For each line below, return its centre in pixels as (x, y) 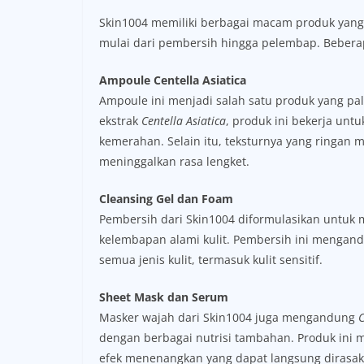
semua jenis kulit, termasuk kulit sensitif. (211, 260)
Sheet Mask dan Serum (164, 297)
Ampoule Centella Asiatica (173, 80)
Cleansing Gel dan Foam (166, 199)
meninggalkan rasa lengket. (174, 162)
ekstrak (120, 121)
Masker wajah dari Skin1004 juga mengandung (229, 318)
